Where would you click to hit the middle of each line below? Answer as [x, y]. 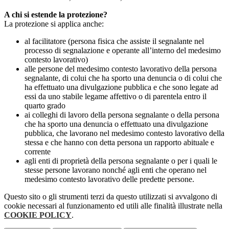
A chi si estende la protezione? [56, 15]
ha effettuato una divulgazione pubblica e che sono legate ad [121, 87]
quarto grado [45, 106]
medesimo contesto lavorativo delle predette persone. [109, 179]
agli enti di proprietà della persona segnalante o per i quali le [121, 161]
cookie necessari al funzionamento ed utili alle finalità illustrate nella [113, 206]
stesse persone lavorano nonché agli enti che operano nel [116, 170]
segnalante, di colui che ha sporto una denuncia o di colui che [123, 78]
